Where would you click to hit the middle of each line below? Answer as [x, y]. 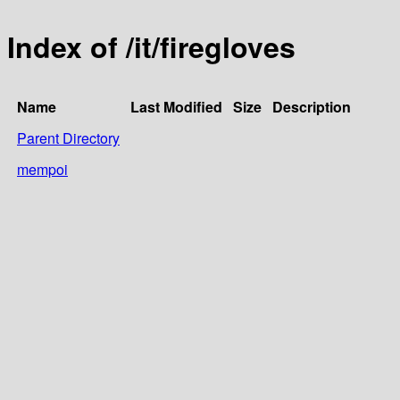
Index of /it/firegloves [151, 47]
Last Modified [176, 106]
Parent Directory [68, 137]
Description [312, 106]
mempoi [42, 169]
